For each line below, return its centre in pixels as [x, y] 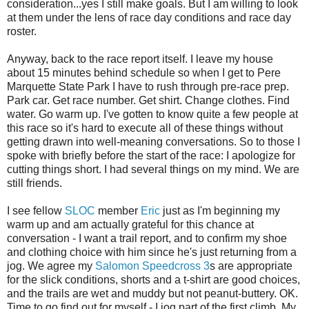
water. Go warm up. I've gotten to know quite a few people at [152, 114]
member [118, 211]
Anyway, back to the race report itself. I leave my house [140, 59]
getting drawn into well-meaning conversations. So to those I [153, 142]
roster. [22, 32]
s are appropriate [251, 266]
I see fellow [36, 211]
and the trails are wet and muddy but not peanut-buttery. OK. [152, 294]
